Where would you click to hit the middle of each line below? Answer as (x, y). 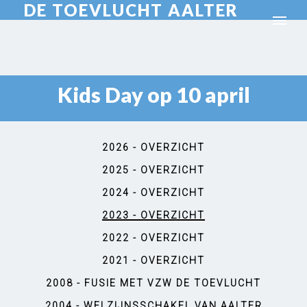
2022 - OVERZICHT (153, 238)
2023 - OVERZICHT (153, 215)
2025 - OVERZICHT (153, 170)
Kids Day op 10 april (153, 95)
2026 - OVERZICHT (153, 147)
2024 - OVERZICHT (153, 193)
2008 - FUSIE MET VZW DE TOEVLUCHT (153, 283)
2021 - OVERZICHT (153, 260)
